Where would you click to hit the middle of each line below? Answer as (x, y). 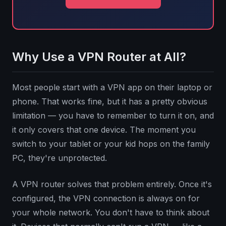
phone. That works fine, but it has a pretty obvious (110, 102)
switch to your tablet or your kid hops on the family (111, 144)
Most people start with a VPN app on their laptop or (112, 88)
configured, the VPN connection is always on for (106, 199)
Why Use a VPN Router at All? (99, 57)
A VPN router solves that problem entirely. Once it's (112, 184)
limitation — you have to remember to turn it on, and (113, 116)
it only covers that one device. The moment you (104, 130)
